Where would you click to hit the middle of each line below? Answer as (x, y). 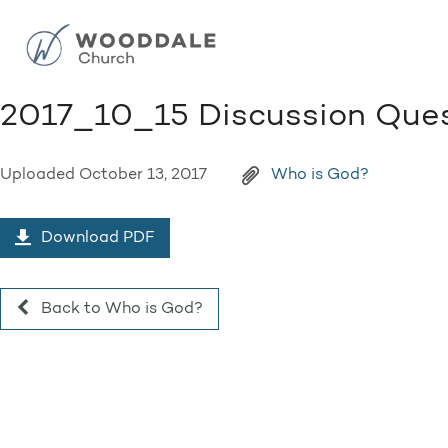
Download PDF (96, 238)
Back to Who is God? (120, 309)
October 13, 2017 (143, 175)
